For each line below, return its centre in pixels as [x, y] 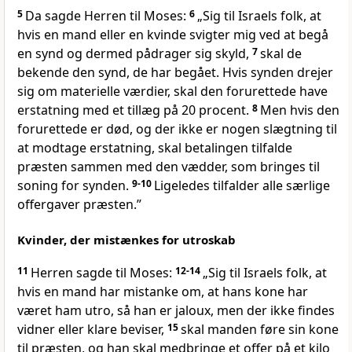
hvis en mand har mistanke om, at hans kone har [163, 292]
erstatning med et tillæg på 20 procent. [135, 110]
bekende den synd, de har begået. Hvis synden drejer [175, 73]
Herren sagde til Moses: [103, 273]
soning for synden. [75, 186]
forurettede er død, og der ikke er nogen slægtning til [177, 129]
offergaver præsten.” [79, 205]
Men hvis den [300, 110]
